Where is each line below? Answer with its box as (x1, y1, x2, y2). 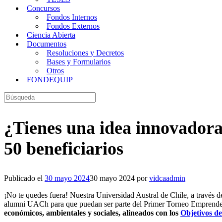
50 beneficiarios (4, 138, 123, 159)
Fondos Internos (47, 13, 97, 21)
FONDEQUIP (27, 75, 73, 84)
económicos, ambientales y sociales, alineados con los (4, 208, 180, 217)
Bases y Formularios (47, 57, 111, 66)
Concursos (27, 4, 60, 12)
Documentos (27, 40, 66, 48)
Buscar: (3, 92, 27, 100)
